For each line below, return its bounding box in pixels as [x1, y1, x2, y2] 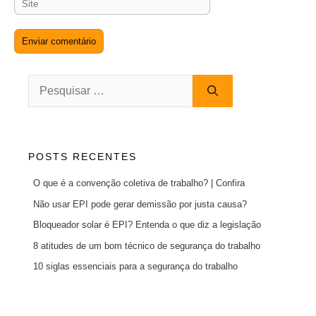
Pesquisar [28, 77, 68, 87]
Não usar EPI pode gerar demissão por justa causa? [32, 198, 247, 209]
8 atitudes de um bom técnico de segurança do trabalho [32, 240, 260, 251]
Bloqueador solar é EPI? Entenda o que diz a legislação [32, 219, 261, 230]
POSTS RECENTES [28, 151, 137, 162]
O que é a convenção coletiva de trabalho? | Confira [32, 178, 245, 188]
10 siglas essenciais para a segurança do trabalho [32, 261, 238, 272]
